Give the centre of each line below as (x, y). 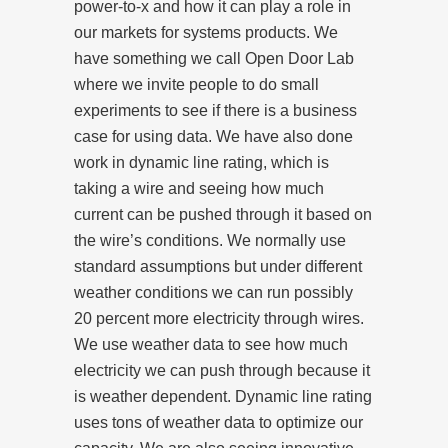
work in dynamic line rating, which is (201, 162)
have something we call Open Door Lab (214, 58)
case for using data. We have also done (213, 136)
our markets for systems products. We (206, 32)
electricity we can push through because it (222, 370)
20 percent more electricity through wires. (219, 318)
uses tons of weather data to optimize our (218, 422)
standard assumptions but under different (218, 266)
